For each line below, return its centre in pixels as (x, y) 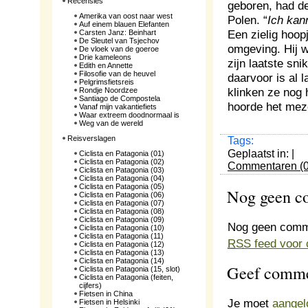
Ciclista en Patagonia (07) (122, 203)
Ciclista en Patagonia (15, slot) (130, 269)
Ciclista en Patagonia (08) (122, 211)
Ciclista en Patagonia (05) (122, 186)
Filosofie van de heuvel (117, 74)
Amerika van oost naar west (126, 16)
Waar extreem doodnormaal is (129, 115)
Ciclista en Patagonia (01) (122, 153)
